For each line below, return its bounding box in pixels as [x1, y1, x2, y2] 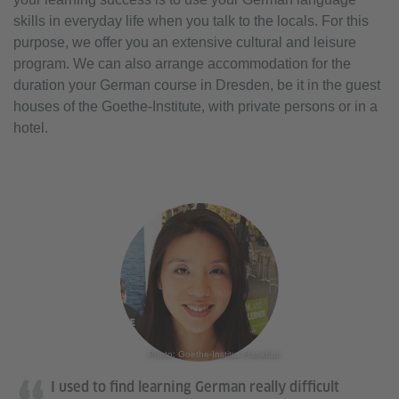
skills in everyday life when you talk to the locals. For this [13, 12, 369, 28]
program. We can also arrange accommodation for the [13, 55, 351, 71]
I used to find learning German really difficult [51, 378, 339, 395]
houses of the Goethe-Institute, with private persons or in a [13, 98, 378, 114]
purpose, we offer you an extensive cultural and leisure [13, 34, 356, 50]
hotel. [13, 119, 48, 135]
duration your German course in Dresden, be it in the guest [13, 77, 380, 93]
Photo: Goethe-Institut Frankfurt [148, 348, 279, 359]
